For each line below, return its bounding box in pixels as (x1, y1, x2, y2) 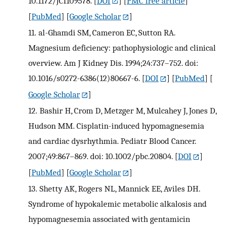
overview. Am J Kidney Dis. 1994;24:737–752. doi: (28, 58, 198, 68)
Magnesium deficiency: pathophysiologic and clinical (28, 43, 216, 53)
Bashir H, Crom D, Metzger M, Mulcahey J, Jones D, (39, 105, 216, 116)
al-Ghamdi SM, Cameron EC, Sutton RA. (38, 27, 175, 38)
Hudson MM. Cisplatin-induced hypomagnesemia (28, 121, 204, 131)
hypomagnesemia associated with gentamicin (28, 214, 190, 224)
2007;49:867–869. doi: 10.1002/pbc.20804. (28, 151, 173, 162)
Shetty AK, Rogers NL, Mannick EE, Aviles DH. (39, 183, 200, 194)
